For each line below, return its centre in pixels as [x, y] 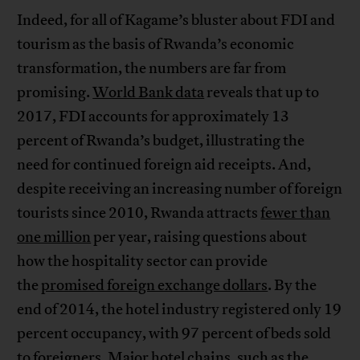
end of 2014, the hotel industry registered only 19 [180, 310]
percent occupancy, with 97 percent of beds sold [174, 334]
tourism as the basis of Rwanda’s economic [156, 45]
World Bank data [149, 93]
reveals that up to [262, 93]
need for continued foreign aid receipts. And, [164, 165]
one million [54, 237]
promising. [55, 93]
